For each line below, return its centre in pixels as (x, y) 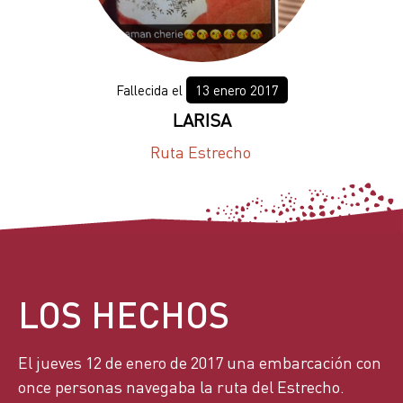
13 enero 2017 (237, 90)
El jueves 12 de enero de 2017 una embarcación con (200, 363)
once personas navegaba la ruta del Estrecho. (181, 387)
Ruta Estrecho (200, 152)
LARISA (201, 120)
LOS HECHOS (124, 314)
